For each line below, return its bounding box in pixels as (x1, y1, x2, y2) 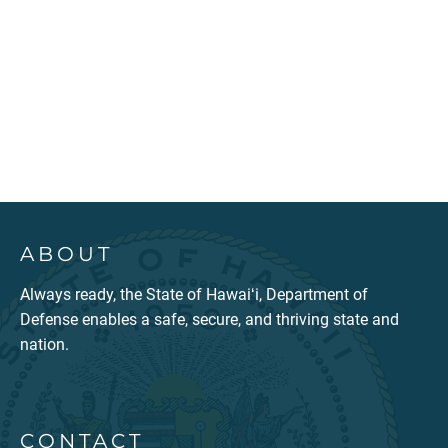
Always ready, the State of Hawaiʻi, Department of (20, 284, 368, 304)
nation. (20, 334, 69, 354)
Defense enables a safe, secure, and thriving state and (20, 309, 399, 329)
